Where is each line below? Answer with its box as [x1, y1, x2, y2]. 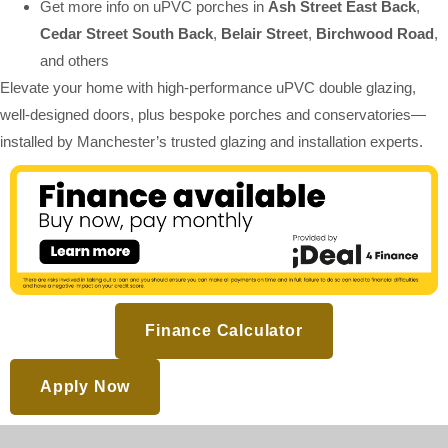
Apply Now [40, 378, 131, 396]
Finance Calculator [145, 322, 303, 340]
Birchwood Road [316, 25, 434, 43]
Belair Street [221, 25, 308, 43]
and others [40, 52, 109, 70]
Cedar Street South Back [40, 25, 213, 43]
